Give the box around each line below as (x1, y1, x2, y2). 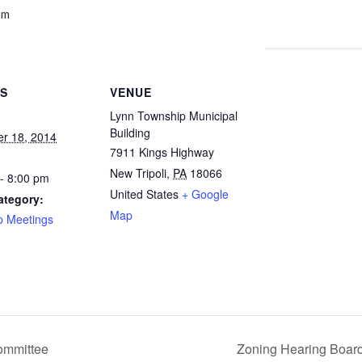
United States (110, 185, 179, 202)
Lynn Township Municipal (110, 107, 238, 124)
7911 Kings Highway (110, 143, 214, 160)
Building (110, 124, 150, 141)
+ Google (182, 185, 229, 202)
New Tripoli (110, 164, 166, 181)
